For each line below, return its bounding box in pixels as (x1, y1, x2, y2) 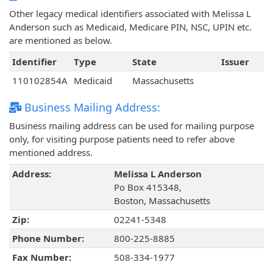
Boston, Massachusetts (113, 194, 210, 207)
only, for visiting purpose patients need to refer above (9, 133, 235, 146)
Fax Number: (12, 251, 71, 264)
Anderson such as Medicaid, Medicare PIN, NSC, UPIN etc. (9, 21, 252, 34)
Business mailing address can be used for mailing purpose (9, 119, 254, 132)
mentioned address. (9, 146, 93, 159)
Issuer (221, 55, 249, 68)
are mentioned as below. (9, 34, 112, 47)
